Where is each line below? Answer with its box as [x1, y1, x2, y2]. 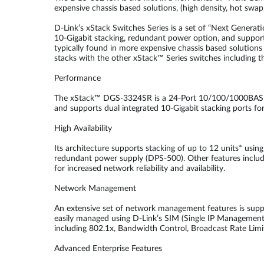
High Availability [54, 124, 112, 133]
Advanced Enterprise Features [54, 245, 162, 253]
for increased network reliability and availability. [54, 164, 225, 173]
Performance [54, 74, 101, 82]
